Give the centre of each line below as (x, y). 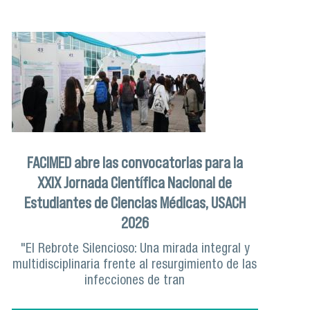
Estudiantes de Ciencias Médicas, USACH (135, 202)
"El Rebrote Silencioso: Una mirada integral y (135, 249)
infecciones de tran (135, 281)
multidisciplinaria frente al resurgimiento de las (135, 265)
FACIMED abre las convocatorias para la (135, 162)
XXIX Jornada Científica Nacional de (135, 182)
